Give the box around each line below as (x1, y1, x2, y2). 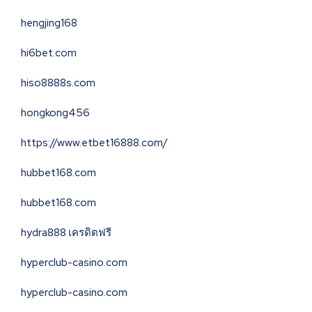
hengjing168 (21, 16, 77, 31)
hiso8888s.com (21, 76, 95, 91)
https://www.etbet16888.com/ (21, 136, 168, 150)
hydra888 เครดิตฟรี (21, 226, 111, 240)
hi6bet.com (21, 46, 77, 61)
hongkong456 (21, 106, 90, 120)
